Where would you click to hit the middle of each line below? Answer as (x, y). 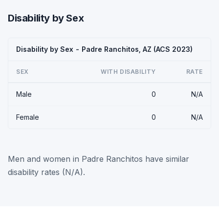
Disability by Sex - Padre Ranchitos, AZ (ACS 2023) (104, 49)
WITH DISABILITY (128, 71)
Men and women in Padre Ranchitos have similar (99, 159)
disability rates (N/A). (46, 172)
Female (28, 117)
